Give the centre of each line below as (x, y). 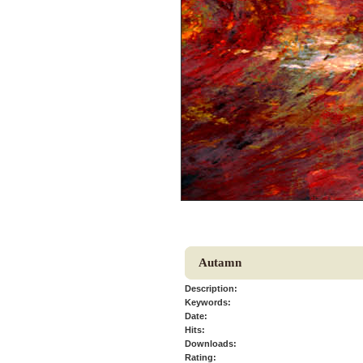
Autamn (220, 263)
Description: (211, 288)
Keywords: (208, 302)
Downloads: (211, 344)
